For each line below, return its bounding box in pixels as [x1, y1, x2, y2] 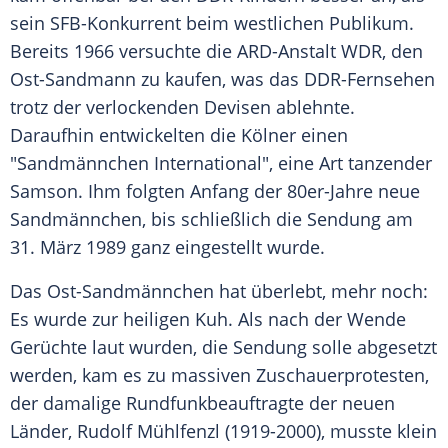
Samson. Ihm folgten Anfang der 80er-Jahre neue [10, 179, 420, 204]
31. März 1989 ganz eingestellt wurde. [10, 235, 325, 260]
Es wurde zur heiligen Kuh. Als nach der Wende [10, 307, 406, 332]
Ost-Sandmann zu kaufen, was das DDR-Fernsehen [10, 67, 435, 92]
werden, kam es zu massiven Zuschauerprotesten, [10, 363, 429, 388]
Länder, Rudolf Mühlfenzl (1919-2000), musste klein [10, 419, 437, 444]
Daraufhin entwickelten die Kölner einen [10, 123, 348, 148]
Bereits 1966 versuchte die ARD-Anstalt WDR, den [10, 39, 423, 64]
